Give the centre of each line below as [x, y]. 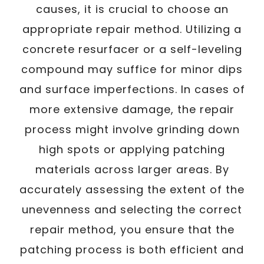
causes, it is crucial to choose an [132, 9]
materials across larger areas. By [132, 169]
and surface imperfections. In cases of [132, 89]
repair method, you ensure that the [132, 230]
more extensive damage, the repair [132, 109]
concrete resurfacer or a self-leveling [132, 49]
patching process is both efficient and [132, 250]
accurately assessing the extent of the [132, 189]
